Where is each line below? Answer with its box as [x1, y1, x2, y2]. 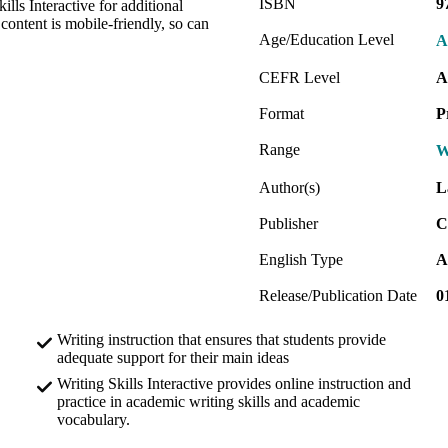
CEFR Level [259, 68, 340, 86]
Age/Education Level [259, 30, 394, 48]
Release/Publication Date [259, 286, 417, 304]
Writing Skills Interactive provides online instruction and [57, 374, 411, 392]
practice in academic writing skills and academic [57, 392, 360, 410]
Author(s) [259, 178, 320, 196]
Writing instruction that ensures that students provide [57, 330, 386, 348]
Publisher [259, 214, 318, 232]
